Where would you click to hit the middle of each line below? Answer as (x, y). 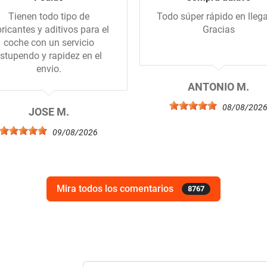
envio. (49, 69)
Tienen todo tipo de (49, 17)
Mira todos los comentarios (116, 189)
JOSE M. (49, 112)
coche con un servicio (49, 43)
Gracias (218, 30)
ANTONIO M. (218, 87)
